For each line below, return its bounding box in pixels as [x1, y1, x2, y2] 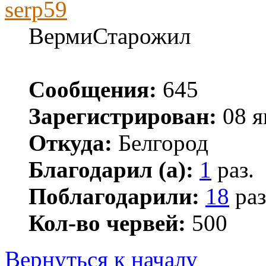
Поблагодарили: [28, 183, 199, 209]
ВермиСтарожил [28, 23, 191, 49]
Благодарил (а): [28, 156, 194, 182]
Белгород [112, 129, 208, 156]
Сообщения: [28, 76, 157, 102]
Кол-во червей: [28, 210, 186, 236]
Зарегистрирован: [28, 103, 217, 129]
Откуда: [28, 129, 112, 156]
